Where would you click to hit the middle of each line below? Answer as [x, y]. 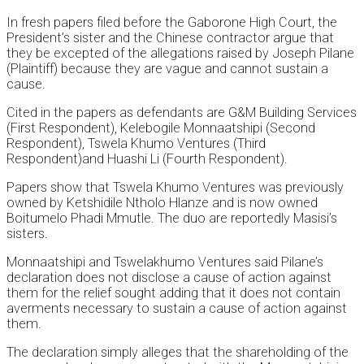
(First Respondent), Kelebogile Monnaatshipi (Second [161, 128]
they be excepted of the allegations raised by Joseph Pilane [180, 54]
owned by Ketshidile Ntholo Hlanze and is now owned [162, 203]
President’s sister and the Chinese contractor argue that [170, 38]
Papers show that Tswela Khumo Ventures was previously [175, 188]
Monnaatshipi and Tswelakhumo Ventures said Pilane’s [165, 262]
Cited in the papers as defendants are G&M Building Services [182, 113]
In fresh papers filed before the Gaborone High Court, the [172, 23]
